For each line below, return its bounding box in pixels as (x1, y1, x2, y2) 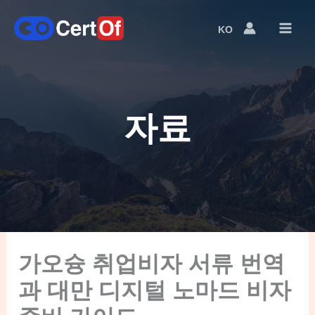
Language (224, 27, 275, 39)
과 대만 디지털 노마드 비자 (18, 277, 292, 303)
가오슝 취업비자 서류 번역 (18, 250, 285, 276)
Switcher (224, 39, 268, 52)
